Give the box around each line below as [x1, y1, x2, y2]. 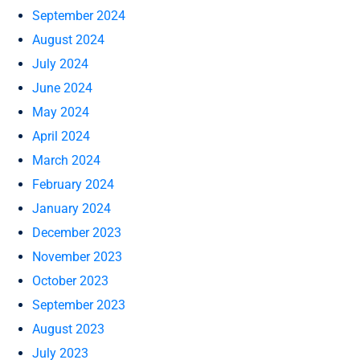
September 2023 [32, 297, 125, 313]
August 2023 [32, 321, 104, 337]
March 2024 [32, 153, 100, 168]
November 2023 [32, 249, 122, 264]
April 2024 [32, 129, 90, 144]
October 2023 [32, 273, 108, 288]
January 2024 [32, 201, 111, 216]
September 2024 [32, 8, 125, 23]
